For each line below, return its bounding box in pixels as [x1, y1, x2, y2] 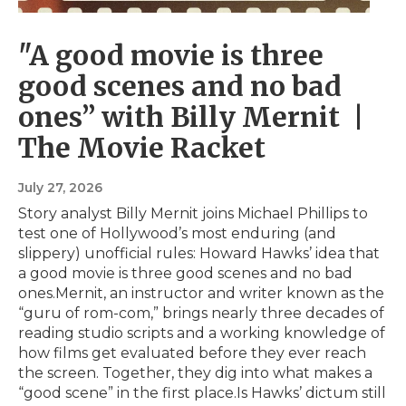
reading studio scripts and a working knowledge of [18, 324, 385, 343]
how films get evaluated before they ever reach [18, 344, 366, 362]
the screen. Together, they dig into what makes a [18, 364, 372, 382]
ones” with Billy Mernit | [18, 100, 364, 135]
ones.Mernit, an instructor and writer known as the [18, 285, 384, 303]
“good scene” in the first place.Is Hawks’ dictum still [18, 384, 386, 402]
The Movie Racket [18, 130, 266, 166]
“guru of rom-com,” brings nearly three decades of [18, 304, 384, 323]
